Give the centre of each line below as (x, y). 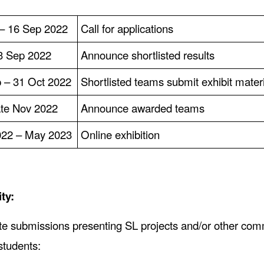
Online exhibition (120, 134)
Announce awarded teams (143, 108)
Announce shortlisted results (151, 55)
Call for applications (127, 28)
